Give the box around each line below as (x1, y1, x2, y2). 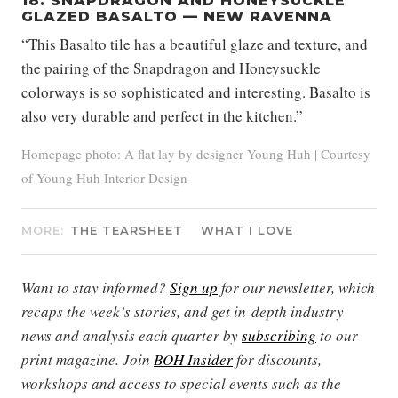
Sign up (170, 277, 218, 298)
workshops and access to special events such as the (21, 373, 341, 394)
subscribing (242, 325, 316, 346)
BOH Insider (154, 349, 233, 370)
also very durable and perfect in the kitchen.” (21, 106, 303, 127)
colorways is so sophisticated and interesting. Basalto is (21, 82, 370, 103)
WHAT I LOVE (201, 223, 293, 238)
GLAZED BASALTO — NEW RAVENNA (21, 8, 332, 26)
